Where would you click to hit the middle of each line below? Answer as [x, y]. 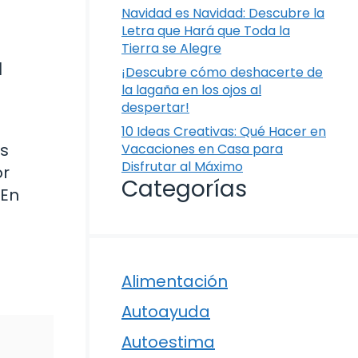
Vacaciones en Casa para [202, 149]
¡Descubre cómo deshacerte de [222, 73]
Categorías [184, 189]
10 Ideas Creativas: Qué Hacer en [224, 132]
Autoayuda [166, 312]
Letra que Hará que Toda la [206, 31]
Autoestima [168, 342]
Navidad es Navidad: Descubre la [223, 14]
